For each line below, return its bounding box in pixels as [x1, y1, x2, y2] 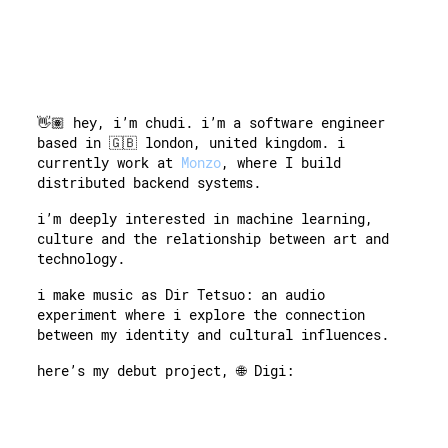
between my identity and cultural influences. [37, 325, 390, 345]
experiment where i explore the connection [37, 305, 366, 325]
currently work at [37, 153, 174, 173]
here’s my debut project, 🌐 [37, 361, 247, 381]
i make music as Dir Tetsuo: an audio [37, 285, 326, 305]
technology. [37, 249, 126, 269]
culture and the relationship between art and [37, 229, 390, 249]
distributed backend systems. [37, 173, 262, 193]
